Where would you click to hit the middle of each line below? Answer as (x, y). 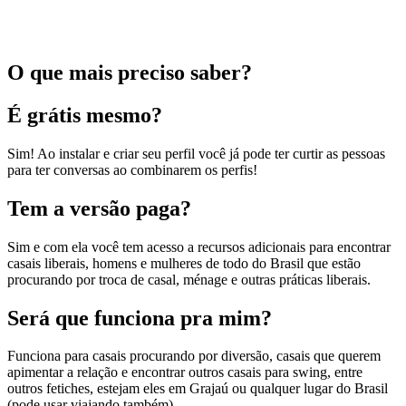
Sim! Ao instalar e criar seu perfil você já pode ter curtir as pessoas (196, 153)
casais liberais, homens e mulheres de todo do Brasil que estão (184, 263)
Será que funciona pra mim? (140, 318)
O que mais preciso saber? (130, 73)
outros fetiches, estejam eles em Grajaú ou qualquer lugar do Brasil (198, 389)
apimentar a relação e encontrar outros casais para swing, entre (185, 372)
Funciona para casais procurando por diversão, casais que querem (194, 356)
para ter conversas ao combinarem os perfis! (132, 169)
